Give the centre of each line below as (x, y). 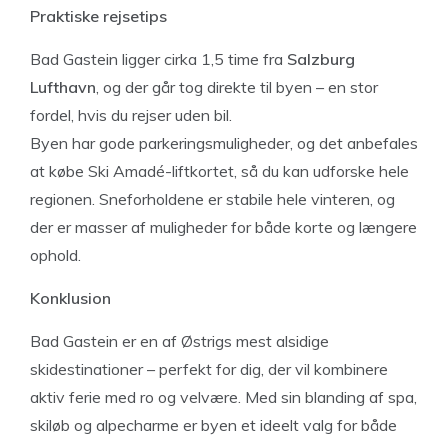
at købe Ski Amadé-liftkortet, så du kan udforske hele (219, 170)
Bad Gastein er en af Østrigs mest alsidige (179, 340)
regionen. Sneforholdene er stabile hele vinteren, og (212, 198)
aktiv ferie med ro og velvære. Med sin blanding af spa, (223, 396)
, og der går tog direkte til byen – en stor (237, 86)
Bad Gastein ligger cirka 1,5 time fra (158, 58)
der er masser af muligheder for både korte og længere (223, 226)
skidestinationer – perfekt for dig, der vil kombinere (209, 368)
